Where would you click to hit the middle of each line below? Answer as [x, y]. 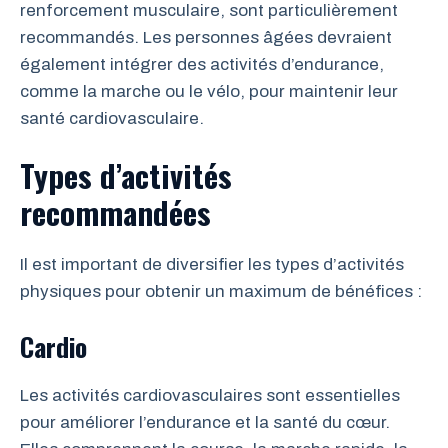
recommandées [115, 212]
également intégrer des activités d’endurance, [202, 64]
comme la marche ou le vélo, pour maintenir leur [209, 91]
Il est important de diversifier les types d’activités [212, 264]
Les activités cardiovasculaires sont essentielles [210, 395]
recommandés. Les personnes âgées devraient [206, 37]
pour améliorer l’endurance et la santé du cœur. [205, 422]
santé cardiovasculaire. [112, 118]
